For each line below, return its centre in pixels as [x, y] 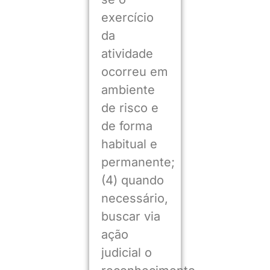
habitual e [129, 144]
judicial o [126, 252]
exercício [127, 17]
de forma [127, 126]
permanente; [138, 162]
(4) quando [132, 180]
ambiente [128, 89]
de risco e [130, 108]
